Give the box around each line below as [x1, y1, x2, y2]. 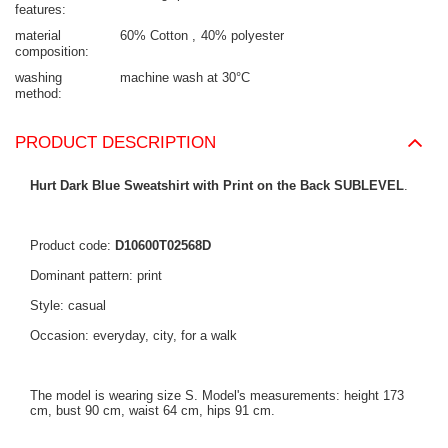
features [15, 2, 62, 18]
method [15, 86, 58, 102]
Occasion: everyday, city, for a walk [30, 328, 237, 344]
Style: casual [30, 298, 106, 314]
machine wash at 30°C [120, 70, 250, 86]
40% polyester [201, 28, 284, 44]
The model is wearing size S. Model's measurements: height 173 [30, 388, 404, 404]
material [15, 28, 61, 44]
